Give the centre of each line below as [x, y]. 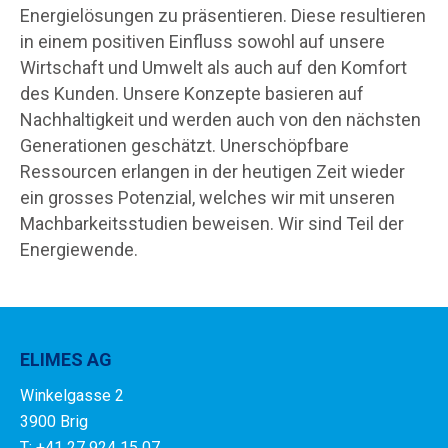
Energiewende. [79, 249]
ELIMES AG [66, 359]
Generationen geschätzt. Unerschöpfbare [184, 145]
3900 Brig [54, 421]
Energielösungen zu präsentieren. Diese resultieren [223, 15]
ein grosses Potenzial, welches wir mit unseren [207, 197]
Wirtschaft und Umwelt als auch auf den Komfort [213, 67]
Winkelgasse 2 [72, 395]
